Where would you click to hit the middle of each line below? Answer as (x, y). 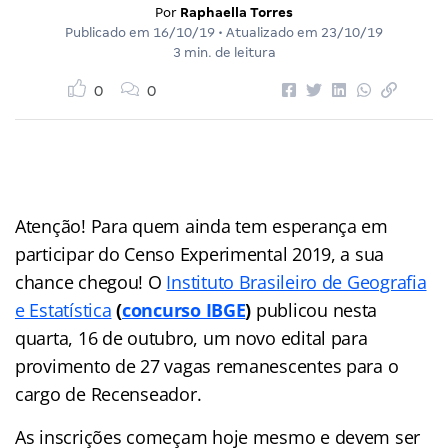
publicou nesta (314, 309)
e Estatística (63, 309)
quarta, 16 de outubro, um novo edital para (191, 337)
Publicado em (109, 32)
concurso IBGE (183, 309)
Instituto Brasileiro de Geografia (296, 281)
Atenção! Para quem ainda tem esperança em (201, 225)
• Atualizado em (268, 32)
